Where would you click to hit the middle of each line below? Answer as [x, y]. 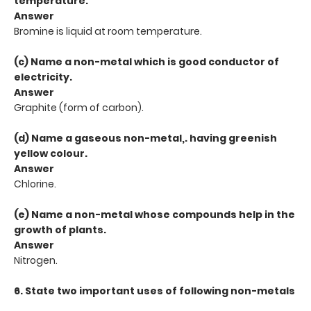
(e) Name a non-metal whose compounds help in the [154, 214]
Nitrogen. [36, 260]
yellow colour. [51, 153]
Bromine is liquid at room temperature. [108, 31]
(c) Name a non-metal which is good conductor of [146, 61]
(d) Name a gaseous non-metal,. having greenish [145, 138]
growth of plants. [60, 229]
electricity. [43, 77]
